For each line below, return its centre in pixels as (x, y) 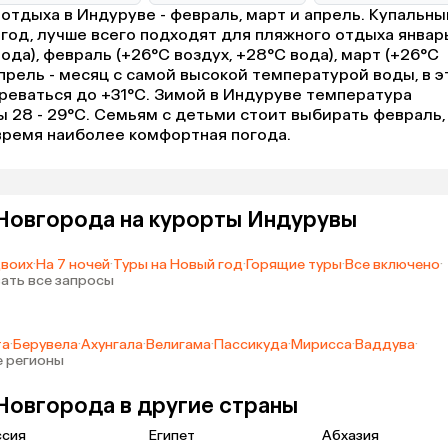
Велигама (178, 345)
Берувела (45, 345)
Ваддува (385, 345)
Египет (172, 436)
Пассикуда (251, 345)
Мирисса (321, 345)
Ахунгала (112, 345)
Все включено (392, 265)
